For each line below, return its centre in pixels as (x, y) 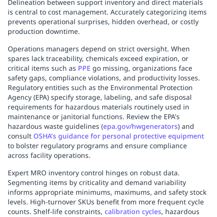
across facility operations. (49, 155)
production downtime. (44, 31)
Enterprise (74, 21)
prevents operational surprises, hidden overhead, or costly (103, 22)
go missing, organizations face (141, 68)
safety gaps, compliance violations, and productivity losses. (104, 78)
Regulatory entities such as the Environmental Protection (100, 87)
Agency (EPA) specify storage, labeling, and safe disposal (100, 97)
